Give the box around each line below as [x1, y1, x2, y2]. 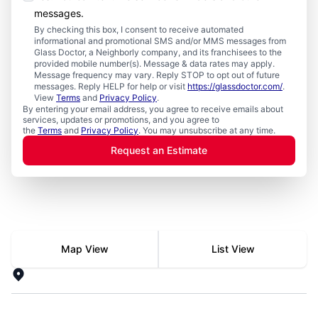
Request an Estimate [111, 143, 207, 156]
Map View [60, 242, 109, 255]
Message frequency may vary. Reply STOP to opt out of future [34, 69, 280, 80]
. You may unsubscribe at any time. [138, 124, 275, 136]
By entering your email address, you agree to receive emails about [23, 103, 283, 114]
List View [211, 242, 255, 255]
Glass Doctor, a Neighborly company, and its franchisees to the [34, 46, 282, 57]
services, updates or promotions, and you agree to [23, 114, 219, 125]
